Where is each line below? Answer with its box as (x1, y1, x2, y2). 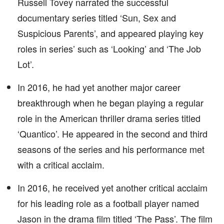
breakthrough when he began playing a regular (17, 96, 203, 109)
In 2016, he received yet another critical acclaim (17, 181, 207, 194)
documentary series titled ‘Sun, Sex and (17, 11, 176, 24)
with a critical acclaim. (17, 158, 104, 171)
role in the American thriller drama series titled (17, 111, 200, 124)
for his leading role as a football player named (17, 196, 199, 209)
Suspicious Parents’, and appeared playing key (17, 26, 203, 39)
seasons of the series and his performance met (17, 142, 204, 155)
